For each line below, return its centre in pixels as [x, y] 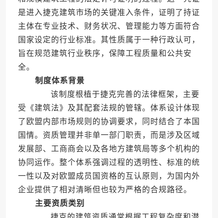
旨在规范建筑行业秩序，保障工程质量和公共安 [105, 54]
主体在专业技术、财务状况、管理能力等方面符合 [109, 26]
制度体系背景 [60, 81]
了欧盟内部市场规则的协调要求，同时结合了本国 [109, 122]
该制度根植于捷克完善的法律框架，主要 [116, 94]
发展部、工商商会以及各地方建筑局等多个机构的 [109, 149]
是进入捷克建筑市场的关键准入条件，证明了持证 [109, 13]
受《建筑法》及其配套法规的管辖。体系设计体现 [109, 108]
